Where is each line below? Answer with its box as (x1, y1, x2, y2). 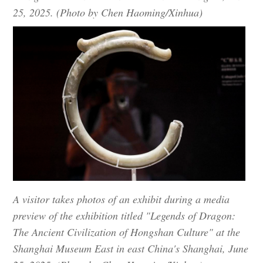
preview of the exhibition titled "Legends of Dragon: (13, 208, 236, 223)
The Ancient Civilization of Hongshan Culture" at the (13, 225, 241, 240)
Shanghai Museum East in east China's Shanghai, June (13, 241, 249, 256)
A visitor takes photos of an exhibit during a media (13, 192, 230, 207)
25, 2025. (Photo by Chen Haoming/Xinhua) (13, 5, 203, 19)
